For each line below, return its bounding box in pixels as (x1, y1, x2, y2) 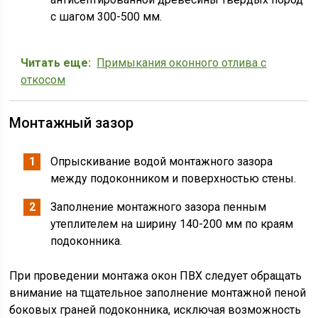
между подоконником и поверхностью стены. (50, 172, 297, 185)
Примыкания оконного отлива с (97, 56, 267, 70)
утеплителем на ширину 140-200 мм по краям (50, 217, 294, 231)
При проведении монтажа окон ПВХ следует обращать (9, 269, 302, 283)
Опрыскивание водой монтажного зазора (50, 155, 273, 168)
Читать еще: (21, 56, 92, 70)
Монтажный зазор (9, 114, 134, 131)
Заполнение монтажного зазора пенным (50, 200, 267, 214)
